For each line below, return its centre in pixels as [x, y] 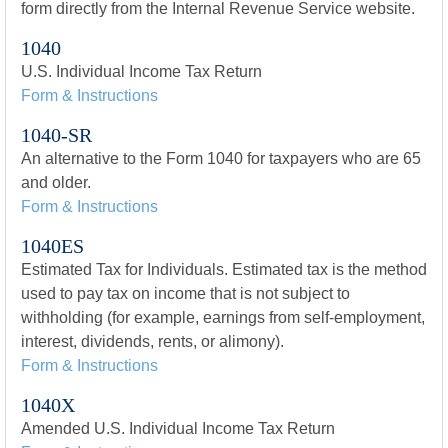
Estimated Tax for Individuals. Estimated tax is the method [224, 269]
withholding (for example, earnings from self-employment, [223, 317]
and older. [56, 182]
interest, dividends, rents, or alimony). [152, 341]
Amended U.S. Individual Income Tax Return [178, 428]
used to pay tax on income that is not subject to [185, 293]
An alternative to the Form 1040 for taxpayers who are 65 [221, 158]
